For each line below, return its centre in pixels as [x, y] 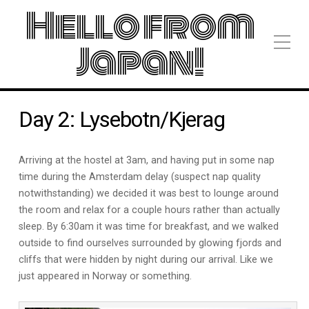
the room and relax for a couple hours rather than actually [149, 210]
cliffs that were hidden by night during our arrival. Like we [146, 260]
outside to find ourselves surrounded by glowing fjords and [150, 243]
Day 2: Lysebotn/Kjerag [121, 119]
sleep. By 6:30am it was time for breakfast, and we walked [148, 227]
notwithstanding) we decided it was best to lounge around [148, 193]
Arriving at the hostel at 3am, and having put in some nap [146, 160]
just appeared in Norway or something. [105, 276]
